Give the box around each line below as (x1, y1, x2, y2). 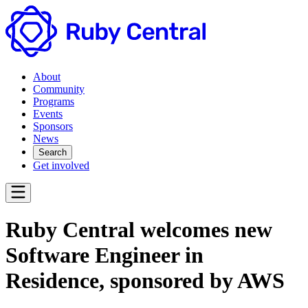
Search (38, 147, 67, 157)
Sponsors (33, 120, 73, 132)
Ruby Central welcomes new (5, 217, 272, 243)
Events (33, 108, 63, 120)
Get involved (33, 159, 89, 171)
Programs (33, 96, 74, 107)
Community (33, 83, 85, 95)
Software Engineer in (5, 243, 203, 268)
